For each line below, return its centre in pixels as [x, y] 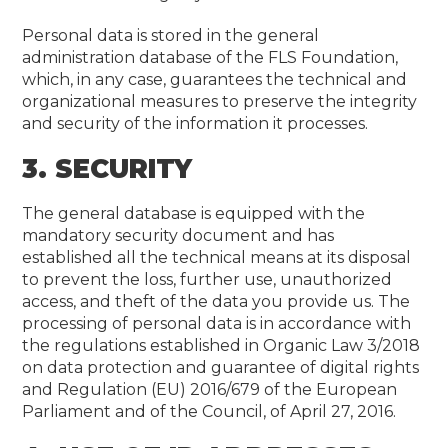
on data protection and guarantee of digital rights [221, 367]
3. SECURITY [107, 169]
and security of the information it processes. [195, 123]
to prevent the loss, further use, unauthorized [207, 279]
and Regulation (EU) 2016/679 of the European [210, 389]
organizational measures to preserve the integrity [220, 101]
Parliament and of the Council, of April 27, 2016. [209, 411]
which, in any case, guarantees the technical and [215, 79]
